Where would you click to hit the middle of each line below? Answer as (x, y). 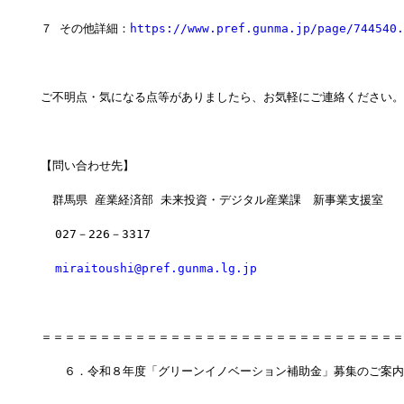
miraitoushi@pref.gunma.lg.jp (156, 269)
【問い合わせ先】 (87, 166)
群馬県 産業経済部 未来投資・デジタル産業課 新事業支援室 (211, 200)
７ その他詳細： (85, 29)
